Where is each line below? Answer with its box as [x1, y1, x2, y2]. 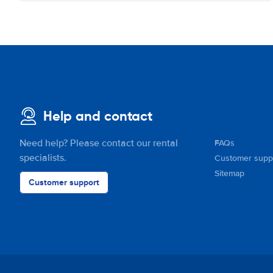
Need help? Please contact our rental [19, 137, 178, 149]
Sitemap [214, 168, 244, 179]
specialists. [19, 152, 66, 164]
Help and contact [43, 108, 152, 124]
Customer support [29, 176, 99, 188]
